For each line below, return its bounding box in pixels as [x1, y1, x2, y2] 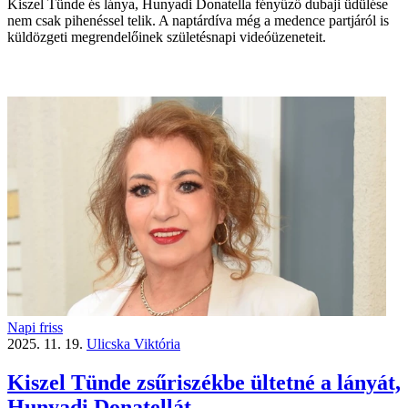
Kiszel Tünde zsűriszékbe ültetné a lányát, [7, 370, 401, 394]
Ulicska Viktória [87, 335, 180, 352]
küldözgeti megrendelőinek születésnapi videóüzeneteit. [7, 28, 326, 45]
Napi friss [7, 319, 63, 335]
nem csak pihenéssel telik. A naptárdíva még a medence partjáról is [7, 12, 389, 28]
